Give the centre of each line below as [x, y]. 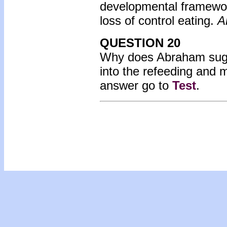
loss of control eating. [159, 21]
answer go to [136, 85]
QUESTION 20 [140, 43]
